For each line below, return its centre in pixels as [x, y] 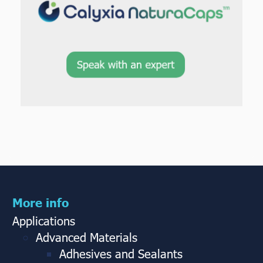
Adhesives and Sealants [121, 253]
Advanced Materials [87, 236]
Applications [44, 220]
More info [41, 202]
